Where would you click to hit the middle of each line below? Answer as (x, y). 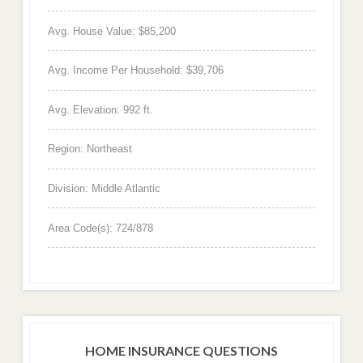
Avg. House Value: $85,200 (111, 31)
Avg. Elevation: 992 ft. (100, 109)
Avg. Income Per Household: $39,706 (135, 70)
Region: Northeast (90, 149)
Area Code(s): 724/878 (100, 228)
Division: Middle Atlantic (104, 189)
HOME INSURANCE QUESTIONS (181, 351)
